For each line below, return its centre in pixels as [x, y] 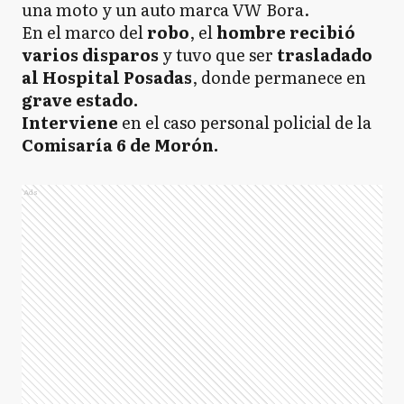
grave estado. [80, 100]
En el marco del [84, 32]
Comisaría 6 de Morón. [122, 145]
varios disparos [90, 55]
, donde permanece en [279, 77]
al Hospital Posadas [107, 77]
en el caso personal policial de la [247, 122]
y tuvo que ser [218, 55]
